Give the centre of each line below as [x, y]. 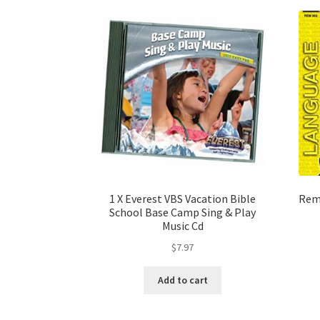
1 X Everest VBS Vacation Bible [183, 199]
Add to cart [182, 280]
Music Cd [182, 226]
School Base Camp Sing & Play [183, 212]
